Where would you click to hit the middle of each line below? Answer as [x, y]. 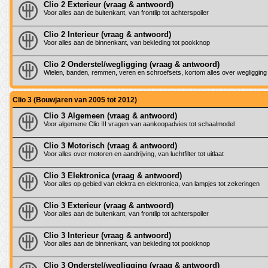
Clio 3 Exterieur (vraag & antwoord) [109, 205]
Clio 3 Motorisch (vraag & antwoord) [110, 145]
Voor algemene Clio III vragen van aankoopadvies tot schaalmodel [139, 124]
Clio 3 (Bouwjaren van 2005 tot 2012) [75, 100]
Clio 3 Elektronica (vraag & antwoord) [113, 175]
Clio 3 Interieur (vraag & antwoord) [107, 235]
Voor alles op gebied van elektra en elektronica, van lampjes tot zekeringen [152, 183]
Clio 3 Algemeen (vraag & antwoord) [110, 115]
